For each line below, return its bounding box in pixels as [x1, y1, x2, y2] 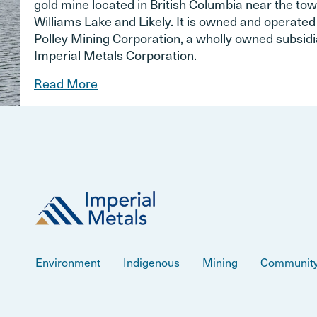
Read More [34, 73, 98, 93]
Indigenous [123, 253, 180, 270]
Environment [35, 253, 100, 270]
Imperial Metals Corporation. [34, 45, 197, 64]
